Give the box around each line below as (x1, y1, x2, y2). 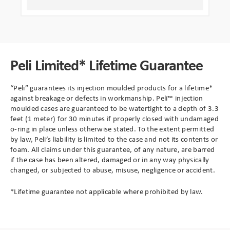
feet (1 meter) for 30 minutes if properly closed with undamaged (10, 113, 219, 124)
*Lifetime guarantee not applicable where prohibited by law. (10, 186, 203, 197)
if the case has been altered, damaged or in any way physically (10, 154, 209, 165)
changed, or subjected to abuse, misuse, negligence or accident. (10, 164, 215, 175)
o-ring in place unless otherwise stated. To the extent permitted (10, 123, 215, 134)
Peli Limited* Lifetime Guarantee (10, 54, 203, 75)
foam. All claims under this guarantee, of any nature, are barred (10, 144, 215, 155)
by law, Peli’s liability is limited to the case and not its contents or (10, 133, 218, 144)
